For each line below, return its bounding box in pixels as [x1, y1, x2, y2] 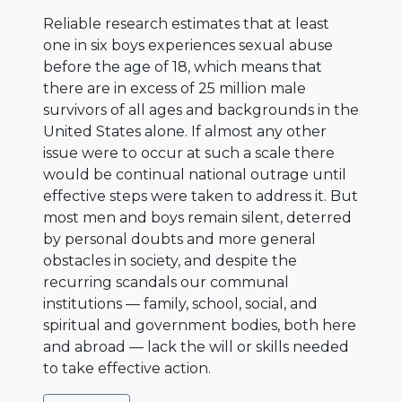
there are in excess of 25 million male [43, 79, 306, 97]
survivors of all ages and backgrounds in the [43, 100, 359, 118]
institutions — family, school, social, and [43, 294, 318, 312]
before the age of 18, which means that [43, 57, 322, 75]
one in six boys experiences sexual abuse [43, 36, 333, 54]
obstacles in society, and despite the [43, 251, 297, 269]
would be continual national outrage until [43, 165, 346, 183]
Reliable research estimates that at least [43, 14, 329, 32]
